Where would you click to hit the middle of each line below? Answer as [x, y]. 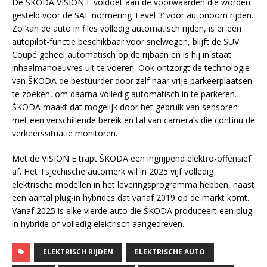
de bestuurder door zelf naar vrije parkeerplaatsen [154, 81]
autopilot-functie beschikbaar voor [79, 42]
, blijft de [206, 42]
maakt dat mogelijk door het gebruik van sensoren [139, 107]
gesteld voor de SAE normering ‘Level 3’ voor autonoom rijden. [133, 15]
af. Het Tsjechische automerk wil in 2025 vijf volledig [113, 172]
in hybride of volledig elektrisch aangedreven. [98, 224]
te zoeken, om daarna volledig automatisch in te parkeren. [124, 94]
